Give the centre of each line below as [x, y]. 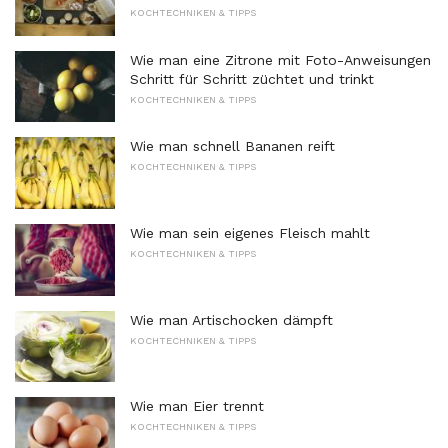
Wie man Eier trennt [197, 406]
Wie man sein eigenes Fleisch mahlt [250, 232]
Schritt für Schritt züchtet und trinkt [252, 78]
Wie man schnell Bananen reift [232, 146]
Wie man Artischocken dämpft [231, 319]
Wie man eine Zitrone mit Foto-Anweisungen [280, 59]
